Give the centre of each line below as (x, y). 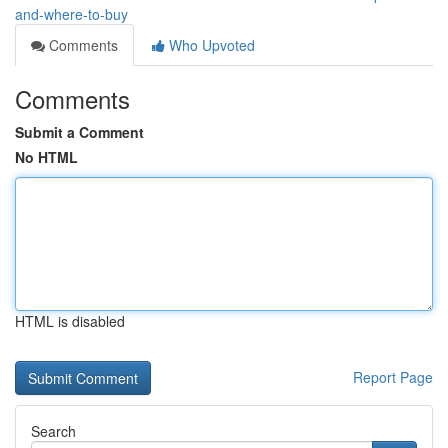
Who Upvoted (210, 45)
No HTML (46, 157)
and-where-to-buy (71, 14)
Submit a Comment (79, 132)
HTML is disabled (70, 321)
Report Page (393, 377)
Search (53, 431)
